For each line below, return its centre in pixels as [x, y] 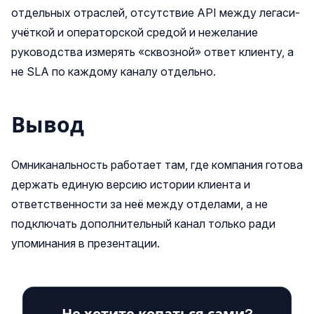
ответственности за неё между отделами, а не [139, 204]
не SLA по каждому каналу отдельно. [114, 71]
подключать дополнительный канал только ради [143, 224]
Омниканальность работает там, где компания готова [157, 165]
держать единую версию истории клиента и [131, 184]
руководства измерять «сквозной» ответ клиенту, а [152, 52]
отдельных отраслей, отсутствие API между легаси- [156, 13]
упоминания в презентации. [86, 243]
